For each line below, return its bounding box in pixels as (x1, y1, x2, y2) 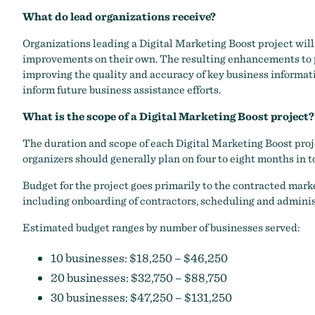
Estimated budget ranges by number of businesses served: (22, 221, 300, 234)
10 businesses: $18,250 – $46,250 (51, 250, 228, 265)
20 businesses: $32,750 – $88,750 (51, 270, 227, 285)
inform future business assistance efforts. (22, 83, 221, 96)
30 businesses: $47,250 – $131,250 (51, 290, 232, 304)
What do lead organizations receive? (22, 10, 216, 23)
